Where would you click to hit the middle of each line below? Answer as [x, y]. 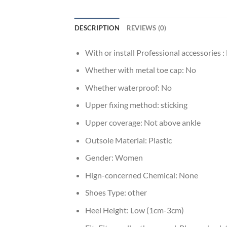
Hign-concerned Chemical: [132, 175]
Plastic [160, 140]
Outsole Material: [117, 140]
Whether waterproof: [123, 87]
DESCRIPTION [97, 28]
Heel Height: [107, 210]
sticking [174, 105]
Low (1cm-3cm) [157, 210]
